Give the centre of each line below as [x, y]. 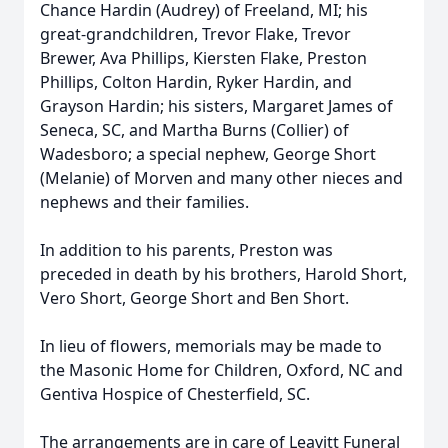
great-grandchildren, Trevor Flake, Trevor [195, 34]
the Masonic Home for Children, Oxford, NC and [221, 370]
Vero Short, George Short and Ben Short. [194, 298]
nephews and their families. [144, 202]
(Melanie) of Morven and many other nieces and [221, 178]
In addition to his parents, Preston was [186, 250]
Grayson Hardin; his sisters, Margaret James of [216, 106]
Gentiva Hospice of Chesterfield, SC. [175, 394]
